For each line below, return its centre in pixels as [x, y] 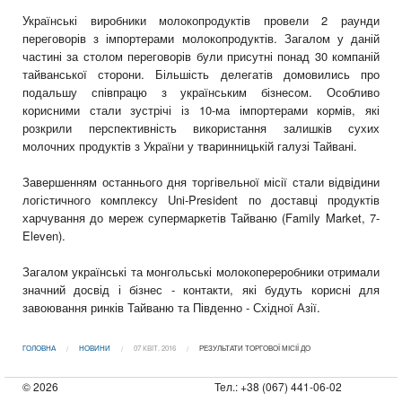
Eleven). [44, 236]
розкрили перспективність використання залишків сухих [201, 128]
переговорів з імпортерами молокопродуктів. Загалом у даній [201, 39]
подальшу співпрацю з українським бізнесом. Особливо [201, 92]
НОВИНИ [95, 348]
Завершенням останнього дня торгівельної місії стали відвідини [201, 182]
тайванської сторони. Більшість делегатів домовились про [201, 74]
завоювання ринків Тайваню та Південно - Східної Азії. [171, 308]
